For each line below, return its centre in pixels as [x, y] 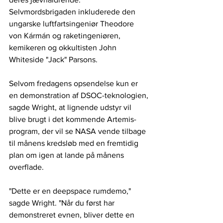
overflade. [26, 167]
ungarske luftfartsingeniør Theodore [72, 24]
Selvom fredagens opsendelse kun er [74, 84]
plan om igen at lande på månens [67, 155]
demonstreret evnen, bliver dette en [73, 215]
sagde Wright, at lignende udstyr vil [71, 108]
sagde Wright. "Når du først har [63, 203]
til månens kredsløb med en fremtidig [75, 143]
